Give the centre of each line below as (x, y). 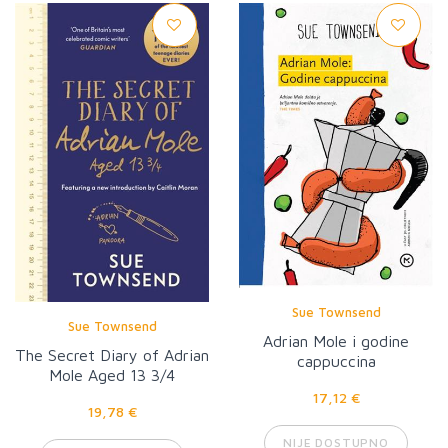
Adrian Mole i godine (336, 340)
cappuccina (336, 360)
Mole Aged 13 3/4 (112, 374)
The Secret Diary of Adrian (112, 354)
